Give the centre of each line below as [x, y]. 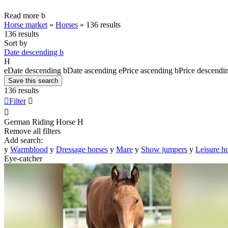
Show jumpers [164, 149]
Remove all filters [32, 131]
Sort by [16, 43]
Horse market [26, 24]
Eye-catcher [23, 158]
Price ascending [147, 70]
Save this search [33, 80]
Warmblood [29, 149]
